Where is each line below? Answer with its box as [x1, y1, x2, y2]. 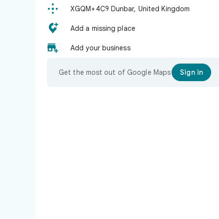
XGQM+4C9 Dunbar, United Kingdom [70, 4, 190, 13]
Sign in [180, 68, 203, 77]
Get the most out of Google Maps [59, 68, 171, 77]
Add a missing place [70, 24, 135, 33]
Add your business [70, 44, 131, 52]
